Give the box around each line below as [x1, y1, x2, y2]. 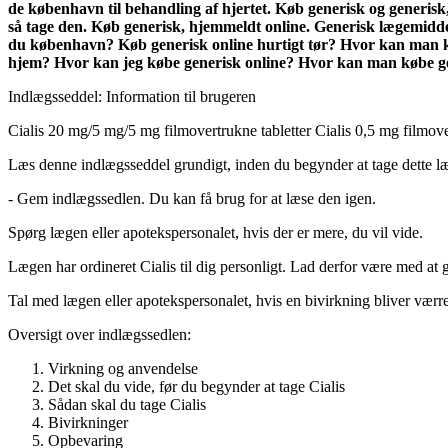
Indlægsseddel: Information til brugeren [8, 87, 256, 105]
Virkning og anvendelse [48, 359, 198, 377]
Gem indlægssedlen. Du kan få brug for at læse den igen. [17, 189, 376, 207]
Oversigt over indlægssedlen [8, 325, 187, 343]
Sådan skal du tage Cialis [48, 395, 206, 413]
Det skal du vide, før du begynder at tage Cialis [48, 377, 345, 395]
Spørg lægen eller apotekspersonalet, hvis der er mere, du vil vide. [8, 223, 423, 241]
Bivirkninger [48, 413, 128, 431]
